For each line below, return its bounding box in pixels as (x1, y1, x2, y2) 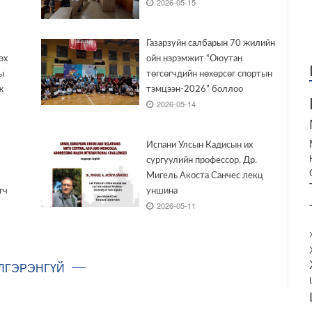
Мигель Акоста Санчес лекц (146, 171, 263, 181)
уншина (146, 187, 178, 196)
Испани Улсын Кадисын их (146, 141, 253, 150)
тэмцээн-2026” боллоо (146, 85, 243, 95)
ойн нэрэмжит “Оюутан (146, 54, 242, 64)
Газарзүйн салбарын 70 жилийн (146, 39, 275, 49)
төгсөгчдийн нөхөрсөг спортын (146, 70, 272, 79)
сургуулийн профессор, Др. (146, 156, 257, 166)
